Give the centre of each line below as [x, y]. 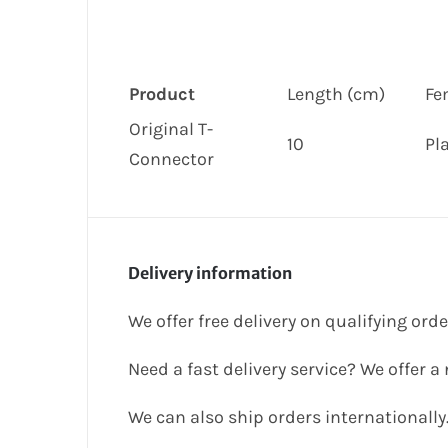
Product [162, 94]
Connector [171, 159]
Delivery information [210, 273]
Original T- [171, 129]
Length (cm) [336, 94]
